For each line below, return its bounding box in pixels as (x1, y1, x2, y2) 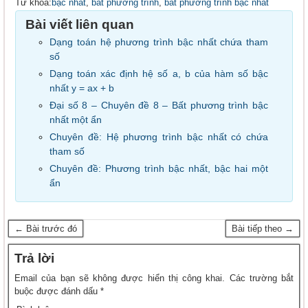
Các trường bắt (225, 273, 294, 284)
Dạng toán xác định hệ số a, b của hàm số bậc (49, 68, 268, 80)
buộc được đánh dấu (14, 286, 100, 297)
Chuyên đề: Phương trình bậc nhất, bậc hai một (49, 163, 268, 175)
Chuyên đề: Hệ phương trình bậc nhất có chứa (49, 131, 268, 143)
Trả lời (14, 251, 54, 266)
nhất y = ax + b (49, 82, 114, 94)
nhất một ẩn (49, 114, 102, 126)
